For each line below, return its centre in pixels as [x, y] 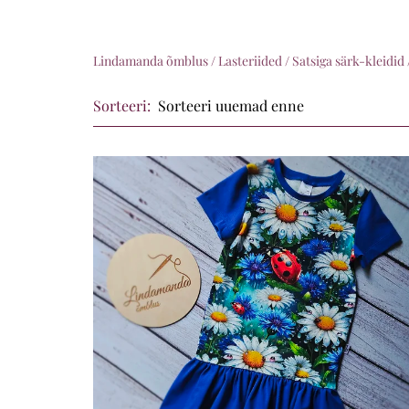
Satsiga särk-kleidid [348, 60]
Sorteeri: [121, 105]
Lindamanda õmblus [150, 60]
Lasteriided [250, 60]
